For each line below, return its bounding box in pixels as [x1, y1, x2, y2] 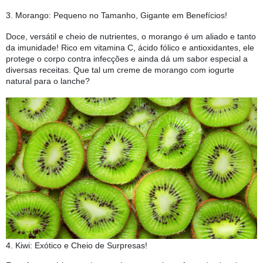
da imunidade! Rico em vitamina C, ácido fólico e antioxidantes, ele [6, 43, 254, 53]
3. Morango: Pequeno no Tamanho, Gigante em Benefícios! [6, 11, 230, 21]
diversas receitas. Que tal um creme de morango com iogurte [6, 65, 234, 75]
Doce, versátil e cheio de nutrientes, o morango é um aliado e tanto [6, 32, 256, 42]
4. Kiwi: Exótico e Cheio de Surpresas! [6, 240, 150, 250]
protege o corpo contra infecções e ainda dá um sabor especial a [6, 54, 248, 64]
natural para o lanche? [6, 76, 90, 86]
